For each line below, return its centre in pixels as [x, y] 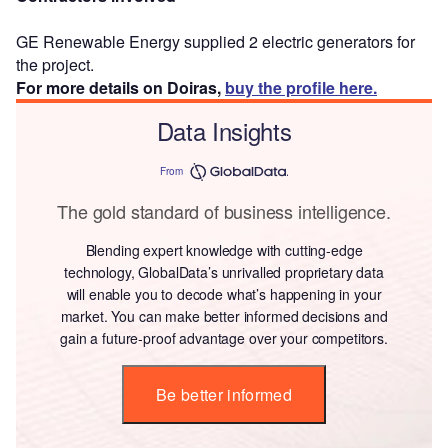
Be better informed [224, 394]
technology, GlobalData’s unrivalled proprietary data [224, 271]
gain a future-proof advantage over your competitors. [224, 337]
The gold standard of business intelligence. [224, 210]
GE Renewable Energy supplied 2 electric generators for [215, 41]
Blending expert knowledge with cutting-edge [224, 249]
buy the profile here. [301, 87]
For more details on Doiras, [120, 87]
